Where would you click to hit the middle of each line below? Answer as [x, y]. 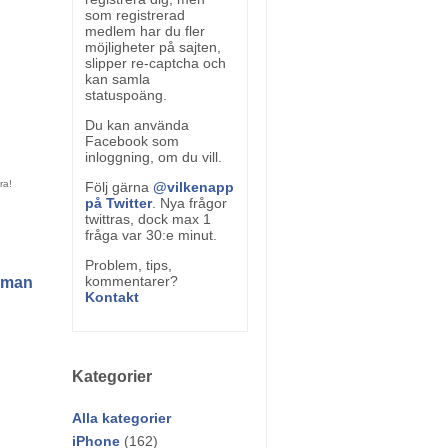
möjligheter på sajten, [153, 47]
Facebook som [132, 141]
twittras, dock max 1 [148, 219]
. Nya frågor [189, 203]
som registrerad [135, 15]
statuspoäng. [126, 95]
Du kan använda [137, 125]
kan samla [117, 79]
